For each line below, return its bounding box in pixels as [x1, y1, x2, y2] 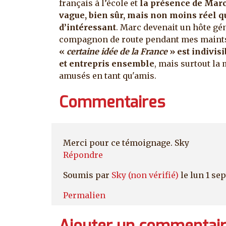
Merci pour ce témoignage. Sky [63, 137, 189, 148]
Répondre [63, 149, 103, 160]
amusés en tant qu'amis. [59, 71, 156, 81]
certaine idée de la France [67, 46, 167, 57]
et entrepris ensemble [59, 59, 154, 69]
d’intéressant [59, 22, 116, 33]
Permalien [63, 190, 105, 200]
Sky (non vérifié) [111, 169, 179, 180]
